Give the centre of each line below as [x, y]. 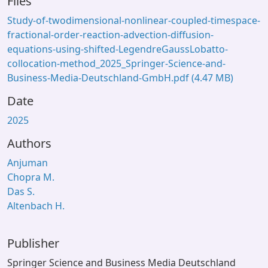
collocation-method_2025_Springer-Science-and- [116, 63]
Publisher [33, 243]
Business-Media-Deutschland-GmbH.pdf [99, 78]
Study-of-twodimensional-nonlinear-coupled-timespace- [134, 20]
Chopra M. [31, 177]
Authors [29, 143]
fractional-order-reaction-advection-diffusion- [110, 35]
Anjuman [28, 163]
